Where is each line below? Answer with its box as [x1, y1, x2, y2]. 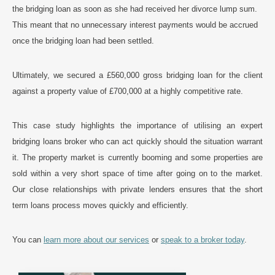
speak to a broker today [161, 234, 244, 244]
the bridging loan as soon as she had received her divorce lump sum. [12, 4, 257, 14]
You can [12, 234, 44, 244]
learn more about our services [44, 234, 149, 244]
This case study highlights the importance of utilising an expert [12, 120, 263, 130]
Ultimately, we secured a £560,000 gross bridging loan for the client [12, 70, 263, 80]
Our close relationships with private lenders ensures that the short [12, 184, 263, 194]
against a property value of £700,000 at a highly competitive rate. [12, 86, 243, 96]
